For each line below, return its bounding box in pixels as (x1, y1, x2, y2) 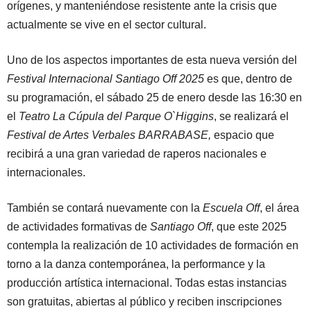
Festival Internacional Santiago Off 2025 (7, 73, 204, 85)
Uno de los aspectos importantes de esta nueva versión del (7, 54, 297, 67)
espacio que (211, 129, 274, 142)
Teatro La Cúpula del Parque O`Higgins (19, 110, 214, 123)
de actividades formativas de (7, 221, 150, 233)
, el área (260, 202, 299, 215)
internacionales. (7, 167, 85, 179)
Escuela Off (203, 202, 260, 215)
